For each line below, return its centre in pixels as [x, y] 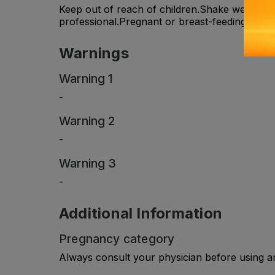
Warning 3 [88, 163]
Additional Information [141, 213]
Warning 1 [86, 78]
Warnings [94, 53]
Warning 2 [87, 121]
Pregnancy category [117, 238]
